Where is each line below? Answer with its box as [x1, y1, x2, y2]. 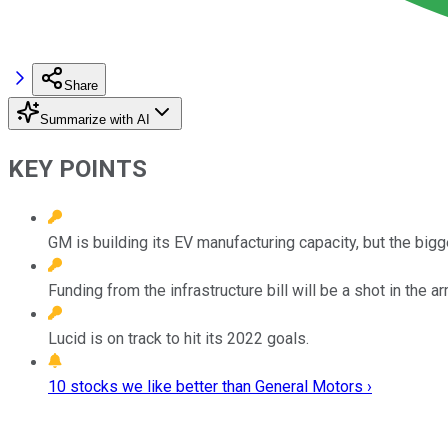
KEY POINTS [8, 154, 147, 183]
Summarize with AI [40, 111, 150, 127]
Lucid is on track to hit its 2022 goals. [48, 328, 309, 348]
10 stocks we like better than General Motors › [48, 376, 372, 396]
